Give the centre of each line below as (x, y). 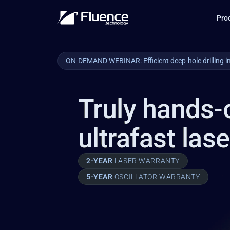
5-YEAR (100, 177)
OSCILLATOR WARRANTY (157, 177)
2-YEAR (100, 161)
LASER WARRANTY (147, 161)
